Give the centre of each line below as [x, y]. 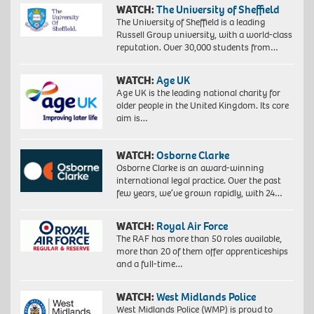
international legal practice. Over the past [198, 180]
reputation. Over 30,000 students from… [197, 47]
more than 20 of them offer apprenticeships [202, 251]
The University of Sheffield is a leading [191, 22]
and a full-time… [149, 264]
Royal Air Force [192, 226]
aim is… [132, 118]
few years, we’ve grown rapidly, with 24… [199, 193]
